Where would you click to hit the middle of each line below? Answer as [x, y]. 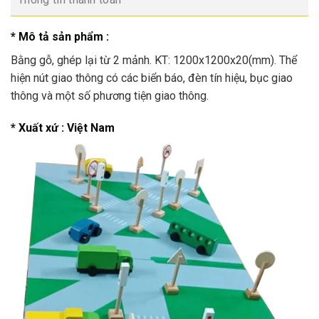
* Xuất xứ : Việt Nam [63, 128]
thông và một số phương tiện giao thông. [110, 95]
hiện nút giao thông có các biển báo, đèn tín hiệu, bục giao [152, 78]
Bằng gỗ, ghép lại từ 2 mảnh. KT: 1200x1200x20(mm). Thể [154, 60]
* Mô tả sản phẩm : [60, 36]
